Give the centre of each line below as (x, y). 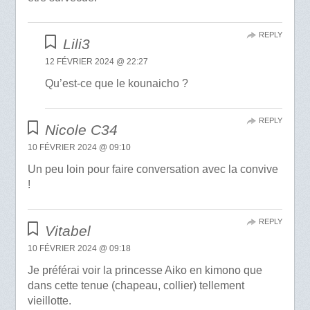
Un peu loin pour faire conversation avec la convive (153, 169)
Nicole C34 (82, 129)
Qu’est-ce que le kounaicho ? (117, 83)
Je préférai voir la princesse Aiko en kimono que (145, 270)
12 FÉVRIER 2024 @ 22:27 (97, 61)
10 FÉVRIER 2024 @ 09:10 (79, 147)
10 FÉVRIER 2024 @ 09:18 (79, 248)
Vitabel (68, 230)
